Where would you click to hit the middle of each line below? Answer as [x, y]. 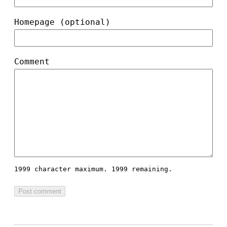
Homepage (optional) [62, 22]
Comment [32, 62]
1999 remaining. [142, 169]
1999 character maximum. [63, 169]
